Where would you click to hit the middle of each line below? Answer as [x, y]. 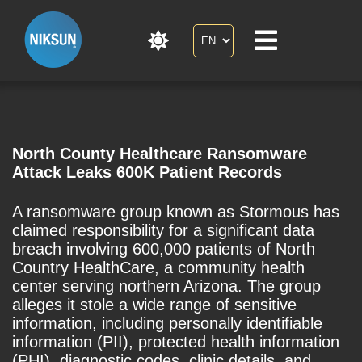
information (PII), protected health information [176, 342]
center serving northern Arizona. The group [166, 286]
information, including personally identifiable [167, 324]
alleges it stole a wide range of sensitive [154, 305]
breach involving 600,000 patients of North [164, 249]
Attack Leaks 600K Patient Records [147, 172]
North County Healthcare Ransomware [160, 153]
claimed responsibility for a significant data [163, 231]
